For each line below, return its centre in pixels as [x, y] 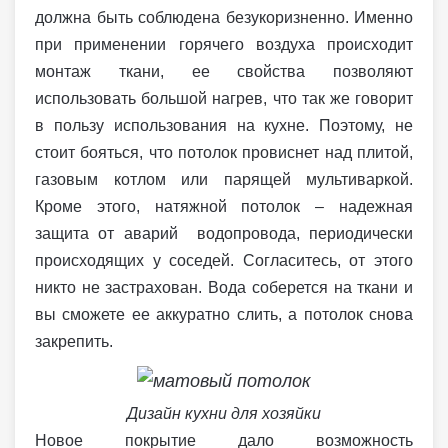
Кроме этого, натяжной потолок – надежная [224, 206]
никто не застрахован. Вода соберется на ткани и [224, 287]
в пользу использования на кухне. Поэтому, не [224, 125]
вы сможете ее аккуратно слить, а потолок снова [224, 314]
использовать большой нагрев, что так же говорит [224, 98]
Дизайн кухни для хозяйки [224, 413]
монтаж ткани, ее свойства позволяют [224, 71]
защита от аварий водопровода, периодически [224, 233]
